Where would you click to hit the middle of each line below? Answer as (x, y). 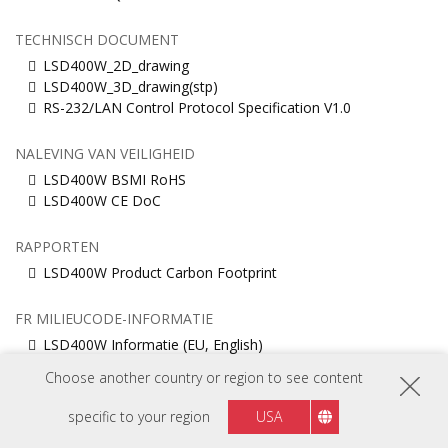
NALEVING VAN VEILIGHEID (105, 154)
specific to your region (141, 416)
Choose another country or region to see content (203, 377)
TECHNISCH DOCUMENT (97, 40)
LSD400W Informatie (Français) (144, 366)
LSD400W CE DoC (102, 201)
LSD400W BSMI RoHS (114, 180)
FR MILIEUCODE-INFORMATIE (114, 319)
